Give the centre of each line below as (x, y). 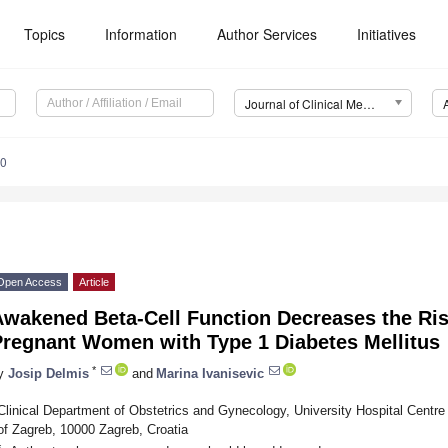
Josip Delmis (48, 373)
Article (94, 282)
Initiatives (387, 34)
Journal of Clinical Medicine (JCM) (368, 104)
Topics (45, 34)
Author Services (267, 34)
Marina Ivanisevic (210, 373)
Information (141, 34)
